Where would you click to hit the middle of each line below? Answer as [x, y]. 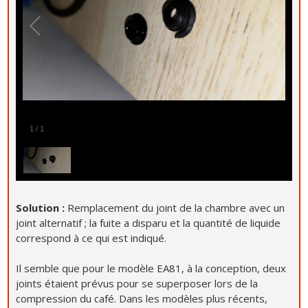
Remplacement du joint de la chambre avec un [176, 207]
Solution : [42, 207]
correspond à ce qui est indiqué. [91, 238]
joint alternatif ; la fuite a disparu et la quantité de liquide [148, 222]
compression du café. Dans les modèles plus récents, [142, 298]
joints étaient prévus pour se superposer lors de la [137, 283]
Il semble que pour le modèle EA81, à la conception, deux [151, 268]
